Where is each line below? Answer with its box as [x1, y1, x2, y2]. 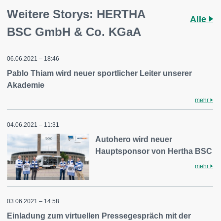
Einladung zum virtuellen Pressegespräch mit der [7, 211, 191, 220]
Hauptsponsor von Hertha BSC [95, 147, 213, 155]
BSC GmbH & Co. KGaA [7, 25, 148, 38]
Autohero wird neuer [95, 135, 173, 144]
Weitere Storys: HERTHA [7, 7, 145, 21]
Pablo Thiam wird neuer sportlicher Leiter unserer [7, 69, 192, 77]
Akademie [7, 81, 44, 89]
